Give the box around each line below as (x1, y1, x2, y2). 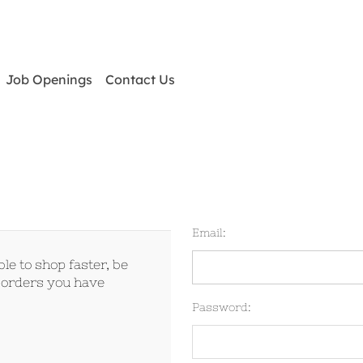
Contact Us (105, 71, 175, 88)
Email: (192, 226, 227, 239)
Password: (192, 301, 252, 314)
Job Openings (6, 71, 92, 88)
